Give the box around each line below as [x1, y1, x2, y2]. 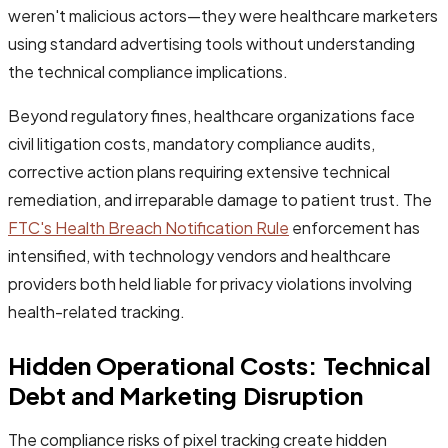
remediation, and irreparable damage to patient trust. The [8, 188, 432, 210]
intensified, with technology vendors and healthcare [8, 244, 391, 266]
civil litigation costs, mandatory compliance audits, [8, 132, 375, 154]
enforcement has [289, 216, 420, 238]
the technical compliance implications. [8, 60, 288, 82]
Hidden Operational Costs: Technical [8, 349, 431, 380]
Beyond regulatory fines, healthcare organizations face [8, 104, 415, 126]
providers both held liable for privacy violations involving [8, 272, 412, 294]
